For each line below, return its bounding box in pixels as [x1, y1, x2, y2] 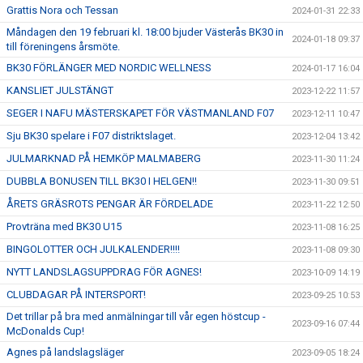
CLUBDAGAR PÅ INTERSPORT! [6, 288, 146, 301]
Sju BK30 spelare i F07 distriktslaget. [6, 130, 176, 142]
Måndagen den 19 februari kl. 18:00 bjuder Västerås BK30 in [6, 26, 284, 38]
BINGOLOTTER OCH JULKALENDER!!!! [6, 243, 180, 255]
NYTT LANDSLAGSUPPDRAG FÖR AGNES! [6, 266, 202, 278]
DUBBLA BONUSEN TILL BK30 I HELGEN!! [6, 175, 197, 187]
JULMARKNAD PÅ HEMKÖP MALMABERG [6, 152, 201, 164]
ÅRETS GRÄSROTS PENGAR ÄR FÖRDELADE [6, 198, 213, 210]
